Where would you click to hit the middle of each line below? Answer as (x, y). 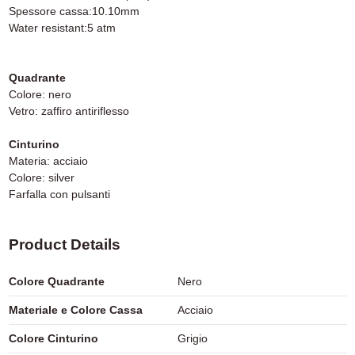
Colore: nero (40, 95)
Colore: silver (41, 178)
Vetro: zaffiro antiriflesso (69, 111)
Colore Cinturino (53, 338)
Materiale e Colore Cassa (75, 309)
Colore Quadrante (56, 281)
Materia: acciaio (48, 161)
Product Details (64, 245)
